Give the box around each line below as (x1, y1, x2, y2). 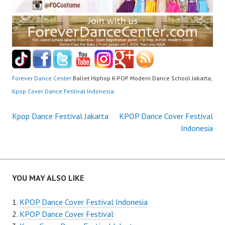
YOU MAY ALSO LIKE (12, 173, 84, 183)
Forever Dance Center (12, 74, 71, 82)
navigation (12, 133, 94, 157)
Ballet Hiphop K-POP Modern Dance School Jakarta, (71, 74, 212, 82)
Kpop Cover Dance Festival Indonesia (12, 87, 114, 95)
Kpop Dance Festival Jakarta (12, 111, 108, 122)
